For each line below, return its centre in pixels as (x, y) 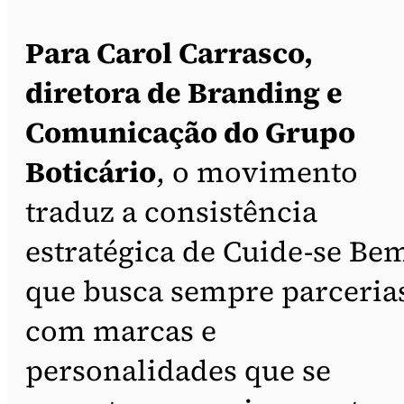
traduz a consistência (171, 211)
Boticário (91, 172)
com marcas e (121, 331)
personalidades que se (178, 370)
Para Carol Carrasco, (169, 53)
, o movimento (257, 172)
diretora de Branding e (184, 92)
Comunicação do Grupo (190, 132)
